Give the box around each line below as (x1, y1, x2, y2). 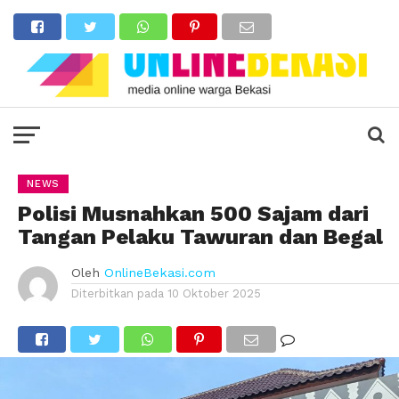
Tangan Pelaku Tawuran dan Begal (18, 224, 383, 250)
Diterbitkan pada (71, 287, 164, 301)
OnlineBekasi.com (104, 265, 216, 281)
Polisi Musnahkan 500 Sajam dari (18, 201, 369, 227)
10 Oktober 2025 (167, 287, 261, 301)
